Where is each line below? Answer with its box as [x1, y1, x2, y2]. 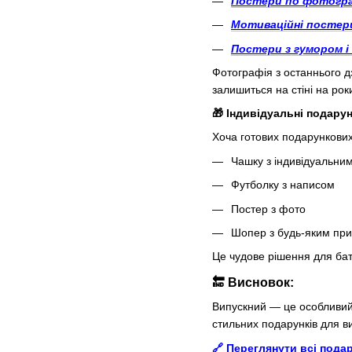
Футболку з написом [231, 178, 335, 192]
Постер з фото [231, 202, 306, 215]
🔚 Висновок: [212, 276, 294, 290]
